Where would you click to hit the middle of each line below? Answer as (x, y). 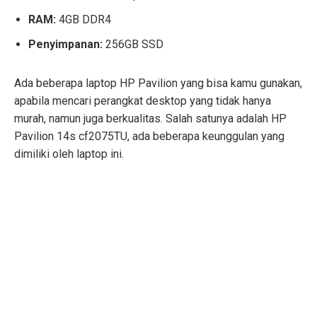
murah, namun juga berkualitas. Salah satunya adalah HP (150, 119)
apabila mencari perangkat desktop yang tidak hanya (143, 101)
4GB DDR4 (85, 20)
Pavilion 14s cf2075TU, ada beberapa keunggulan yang (149, 137)
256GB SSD (133, 45)
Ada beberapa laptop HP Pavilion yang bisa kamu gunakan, (158, 83)
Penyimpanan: (65, 45)
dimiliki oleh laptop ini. (69, 154)
